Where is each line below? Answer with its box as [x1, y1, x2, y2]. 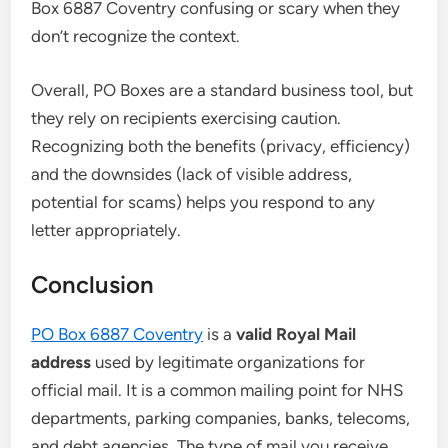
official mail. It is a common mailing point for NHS [31, 380, 404, 400]
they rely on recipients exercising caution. [31, 107, 342, 128]
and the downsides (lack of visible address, [31, 163, 353, 184]
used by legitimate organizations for [91, 352, 366, 372]
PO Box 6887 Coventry [31, 324, 204, 344]
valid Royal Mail [236, 324, 357, 344]
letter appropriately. [31, 219, 182, 240]
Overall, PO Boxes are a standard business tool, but [31, 79, 414, 100]
